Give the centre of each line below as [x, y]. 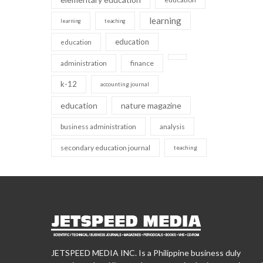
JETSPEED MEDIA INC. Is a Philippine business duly [146, 252]
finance [142, 63]
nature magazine [151, 105]
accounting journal [125, 84]
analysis [172, 126]
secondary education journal [105, 147]
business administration [98, 126]
